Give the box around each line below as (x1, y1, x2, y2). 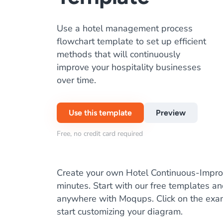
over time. (57, 74, 96, 86)
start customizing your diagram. (57, 206, 183, 218)
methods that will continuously (57, 48, 180, 60)
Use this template (69, 108, 132, 117)
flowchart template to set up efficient (57, 35, 206, 47)
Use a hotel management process (57, 22, 193, 34)
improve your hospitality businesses (57, 61, 201, 73)
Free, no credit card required (57, 129, 143, 138)
